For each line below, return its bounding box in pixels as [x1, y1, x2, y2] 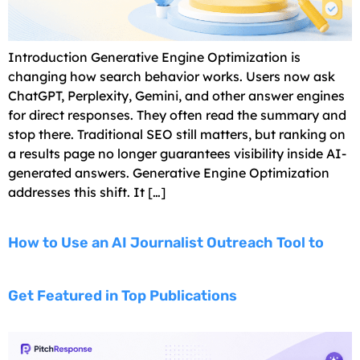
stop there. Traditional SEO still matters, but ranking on [8, 125, 346, 142]
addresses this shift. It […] [8, 183, 166, 200]
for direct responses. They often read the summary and [8, 106, 346, 123]
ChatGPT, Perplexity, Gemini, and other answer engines [8, 87, 345, 104]
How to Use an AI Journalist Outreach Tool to [8, 234, 324, 252]
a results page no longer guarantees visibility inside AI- [8, 145, 346, 162]
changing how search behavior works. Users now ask [8, 67, 335, 84]
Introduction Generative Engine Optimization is [8, 48, 301, 65]
